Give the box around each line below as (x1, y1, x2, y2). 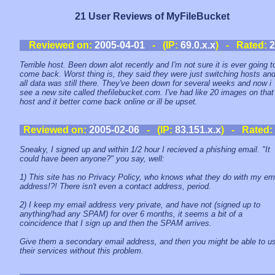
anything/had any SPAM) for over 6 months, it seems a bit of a (20, 209, 242, 219)
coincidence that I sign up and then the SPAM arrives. (20, 219, 212, 228)
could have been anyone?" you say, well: (20, 154, 165, 163)
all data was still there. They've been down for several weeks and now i (20, 79, 271, 88)
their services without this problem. (20, 246, 144, 255)
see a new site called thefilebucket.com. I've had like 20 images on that (20, 88, 274, 97)
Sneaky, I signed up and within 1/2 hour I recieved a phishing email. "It (20, 145, 270, 154)
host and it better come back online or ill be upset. (20, 97, 198, 106)
